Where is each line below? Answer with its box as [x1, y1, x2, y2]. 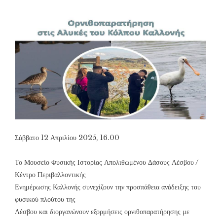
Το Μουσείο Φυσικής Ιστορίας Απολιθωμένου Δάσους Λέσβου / [15, 158, 198, 167]
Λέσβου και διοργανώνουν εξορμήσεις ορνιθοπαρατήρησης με [15, 207, 189, 217]
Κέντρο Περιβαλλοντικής [15, 170, 86, 180]
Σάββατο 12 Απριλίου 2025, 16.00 [15, 133, 119, 143]
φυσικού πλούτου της [15, 195, 75, 204]
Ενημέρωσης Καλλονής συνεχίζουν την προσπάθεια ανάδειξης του [15, 183, 201, 192]
